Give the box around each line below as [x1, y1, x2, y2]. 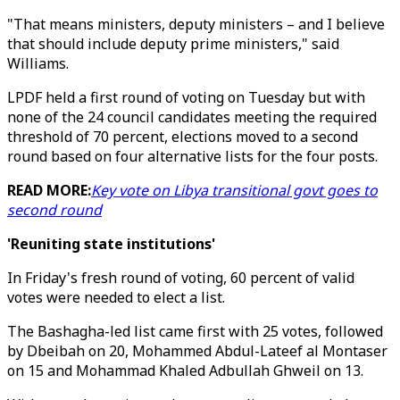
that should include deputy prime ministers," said [7, 34, 339, 54]
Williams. [7, 54, 69, 73]
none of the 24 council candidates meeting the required [7, 107, 377, 127]
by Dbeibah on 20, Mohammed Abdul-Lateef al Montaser [7, 341, 387, 361]
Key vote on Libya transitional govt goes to [91, 180, 378, 200]
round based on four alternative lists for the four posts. [7, 146, 378, 166]
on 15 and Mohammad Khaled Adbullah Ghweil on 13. [7, 361, 363, 380]
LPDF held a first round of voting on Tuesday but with [7, 87, 365, 107]
